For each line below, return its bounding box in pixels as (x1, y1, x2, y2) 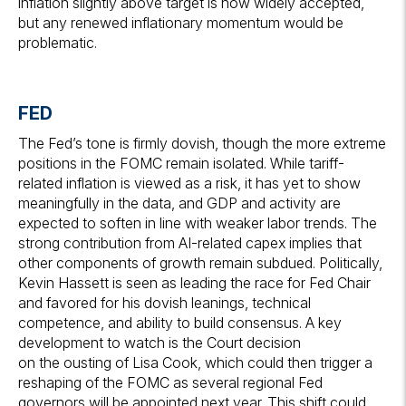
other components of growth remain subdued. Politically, (18, 254, 382, 273)
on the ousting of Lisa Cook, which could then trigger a (18, 353, 372, 372)
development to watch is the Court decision (18, 333, 301, 353)
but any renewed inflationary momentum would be (18, 14, 343, 33)
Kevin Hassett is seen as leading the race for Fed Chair (18, 274, 371, 293)
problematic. (18, 34, 97, 53)
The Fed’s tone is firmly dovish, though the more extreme (18, 134, 386, 153)
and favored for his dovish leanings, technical (18, 294, 311, 313)
